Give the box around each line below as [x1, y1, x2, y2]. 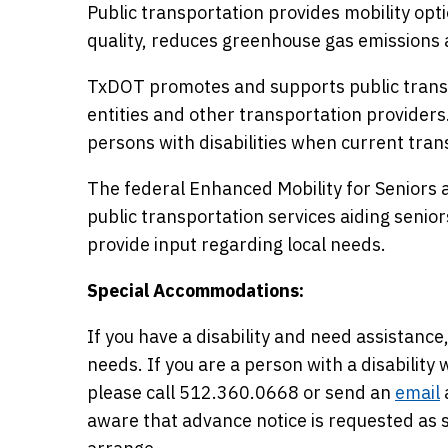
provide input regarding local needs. [87, 233, 386, 256]
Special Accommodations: [87, 279, 304, 302]
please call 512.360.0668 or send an [87, 381, 395, 404]
